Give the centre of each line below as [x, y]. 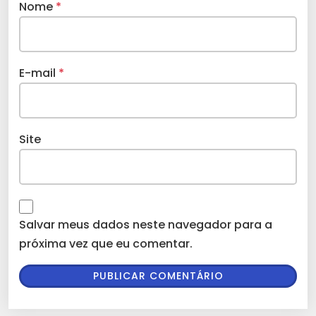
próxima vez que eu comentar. [106, 244]
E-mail [39, 73]
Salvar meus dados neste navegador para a [146, 225]
